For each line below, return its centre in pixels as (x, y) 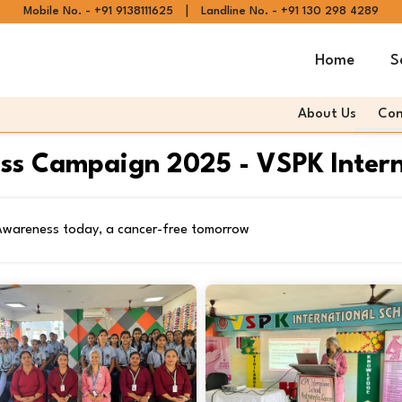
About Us (327, 114)
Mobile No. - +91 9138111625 (98, 11)
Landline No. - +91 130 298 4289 (290, 11)
